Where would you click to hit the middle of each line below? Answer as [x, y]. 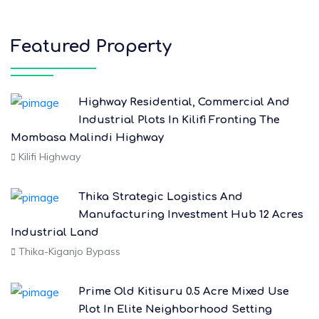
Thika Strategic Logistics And [161, 197]
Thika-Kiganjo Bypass [68, 252]
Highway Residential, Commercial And [184, 103]
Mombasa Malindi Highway [87, 138]
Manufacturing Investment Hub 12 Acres [191, 215]
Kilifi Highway [48, 157]
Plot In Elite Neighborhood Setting [175, 310]
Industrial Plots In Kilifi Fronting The [179, 120]
